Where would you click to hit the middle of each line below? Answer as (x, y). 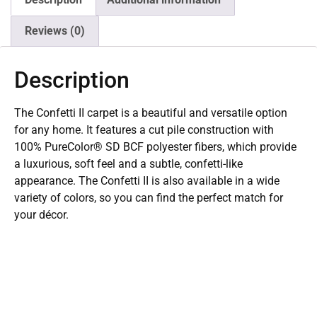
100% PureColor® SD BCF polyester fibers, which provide (155, 146)
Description (72, 80)
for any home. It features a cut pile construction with (144, 129)
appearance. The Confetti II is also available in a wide (147, 180)
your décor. (41, 214)
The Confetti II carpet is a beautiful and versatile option (151, 113)
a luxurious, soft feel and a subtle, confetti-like (128, 163)
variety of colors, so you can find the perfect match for (149, 197)
